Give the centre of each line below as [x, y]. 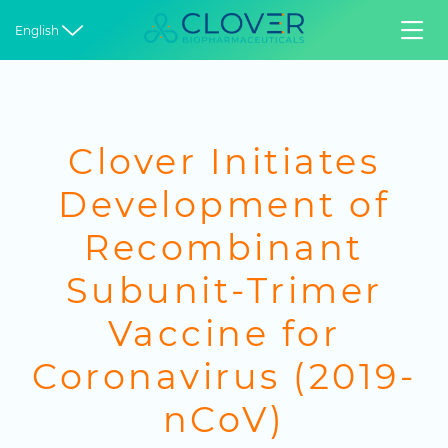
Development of [224, 204]
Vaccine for [224, 333]
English [37, 30]
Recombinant [224, 247]
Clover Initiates [224, 161]
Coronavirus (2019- [224, 376]
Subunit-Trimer [224, 290]
